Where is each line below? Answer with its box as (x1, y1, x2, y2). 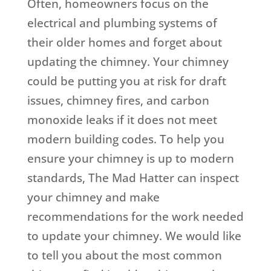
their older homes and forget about (27, 34, 222, 51)
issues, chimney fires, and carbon (27, 93, 209, 109)
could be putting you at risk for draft (27, 73, 226, 90)
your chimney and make (27, 189, 160, 206)
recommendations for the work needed (27, 209, 244, 225)
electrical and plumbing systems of (27, 15, 217, 31)
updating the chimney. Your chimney (27, 54, 229, 70)
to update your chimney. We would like (27, 228, 241, 244)
